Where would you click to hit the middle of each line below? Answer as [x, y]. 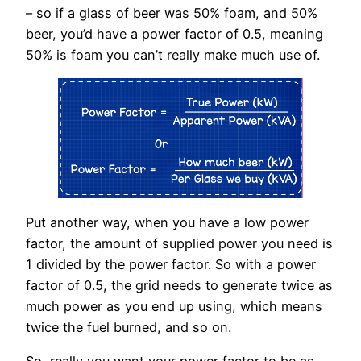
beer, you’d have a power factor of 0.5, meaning [174, 34]
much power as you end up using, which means [174, 306]
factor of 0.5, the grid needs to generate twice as [179, 285]
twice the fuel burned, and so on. [129, 327]
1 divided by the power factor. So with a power [171, 264]
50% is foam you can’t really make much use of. [173, 55]
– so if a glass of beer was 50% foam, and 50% [172, 13]
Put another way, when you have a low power [167, 222]
